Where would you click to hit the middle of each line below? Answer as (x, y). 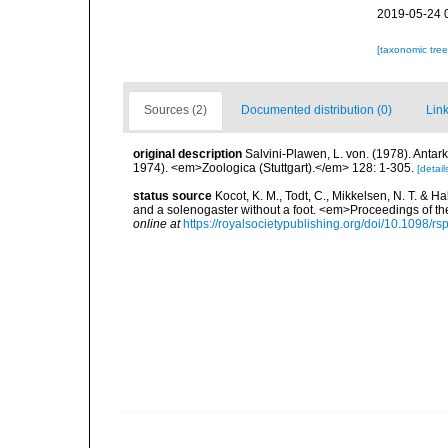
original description (187, 154)
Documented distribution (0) (316, 110)
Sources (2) (175, 110)
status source (172, 196)
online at (156, 224)
